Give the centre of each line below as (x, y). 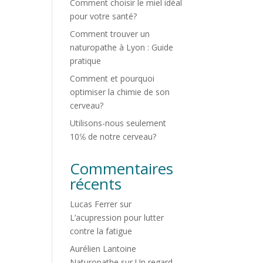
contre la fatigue (101, 231)
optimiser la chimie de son (120, 92)
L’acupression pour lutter (117, 218)
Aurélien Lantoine (103, 249)
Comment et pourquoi (112, 78)
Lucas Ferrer (94, 204)
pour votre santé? (104, 16)
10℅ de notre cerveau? (113, 136)
